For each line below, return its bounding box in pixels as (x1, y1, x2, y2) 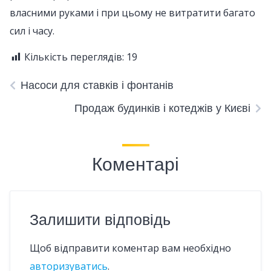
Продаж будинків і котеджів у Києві (74, 100, 250, 116)
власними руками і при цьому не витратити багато (10, 6, 255, 19)
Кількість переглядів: (24, 50, 124, 64)
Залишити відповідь (30, 209, 171, 230)
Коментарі (92, 152, 179, 177)
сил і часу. (10, 24, 54, 38)
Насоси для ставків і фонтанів (21, 77, 174, 93)
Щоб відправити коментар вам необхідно (30, 241, 231, 255)
